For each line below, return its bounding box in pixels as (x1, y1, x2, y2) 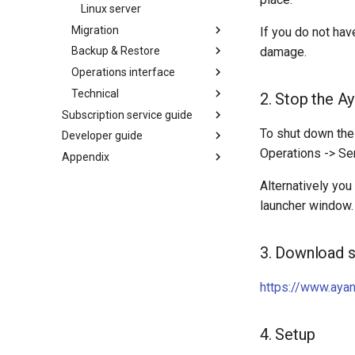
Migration (71, 23, 119, 36)
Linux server (81, 2, 141, 15)
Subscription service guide (62, 108, 193, 121)
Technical (71, 86, 119, 100)
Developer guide (62, 129, 143, 143)
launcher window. (260, 198, 353, 213)
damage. (260, 44, 307, 59)
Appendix (62, 151, 109, 163)
